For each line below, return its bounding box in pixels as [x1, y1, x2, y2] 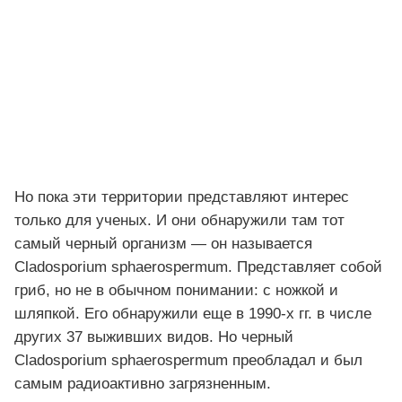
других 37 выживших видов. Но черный [14, 328, 293, 346]
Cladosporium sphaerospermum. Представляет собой [14, 258, 382, 276]
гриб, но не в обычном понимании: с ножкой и [14, 282, 338, 300]
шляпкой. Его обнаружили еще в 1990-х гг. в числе [14, 305, 371, 323]
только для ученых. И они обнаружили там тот [14, 212, 345, 230]
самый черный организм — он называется [14, 235, 312, 253]
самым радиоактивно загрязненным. [14, 375, 271, 393]
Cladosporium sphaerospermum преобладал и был [14, 352, 363, 370]
